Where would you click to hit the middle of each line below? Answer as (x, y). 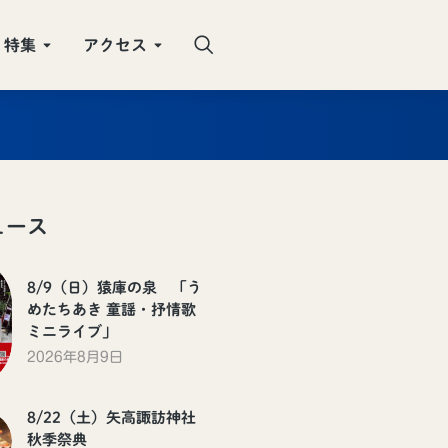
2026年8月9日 (75, 357)
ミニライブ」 (72, 332)
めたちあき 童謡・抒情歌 (111, 310)
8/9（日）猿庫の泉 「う (114, 288)
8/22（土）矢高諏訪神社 (111, 417)
